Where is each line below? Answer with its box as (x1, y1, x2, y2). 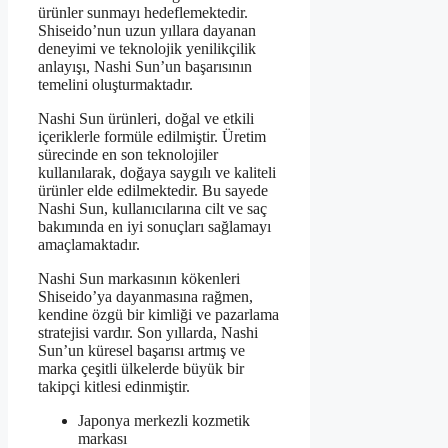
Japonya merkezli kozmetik (78, 412, 250, 430)
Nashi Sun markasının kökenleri (38, 270, 240, 288)
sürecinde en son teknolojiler (38, 146, 218, 164)
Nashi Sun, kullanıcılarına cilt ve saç (38, 200, 267, 218)
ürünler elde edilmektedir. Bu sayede (38, 182, 268, 200)
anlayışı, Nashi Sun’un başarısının (38, 58, 252, 76)
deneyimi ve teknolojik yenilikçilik (38, 40, 256, 58)
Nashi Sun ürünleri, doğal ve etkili (38, 110, 254, 128)
